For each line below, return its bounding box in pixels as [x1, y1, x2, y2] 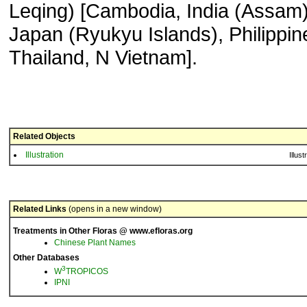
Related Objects [13, 132, 75, 141]
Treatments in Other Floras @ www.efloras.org [13, 226, 193, 236]
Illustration [25, 150, 64, 160]
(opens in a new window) [66, 204, 162, 214]
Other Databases [13, 253, 79, 262]
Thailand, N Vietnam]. [9, 46, 197, 69]
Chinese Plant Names [54, 238, 136, 247]
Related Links [13, 204, 66, 214]
